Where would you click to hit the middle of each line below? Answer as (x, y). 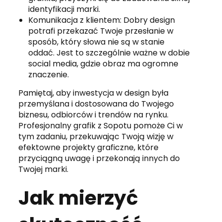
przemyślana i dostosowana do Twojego (96, 104)
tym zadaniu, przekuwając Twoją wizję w (96, 136)
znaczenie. (49, 74)
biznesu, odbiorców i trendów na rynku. (94, 114)
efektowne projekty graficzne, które (89, 147)
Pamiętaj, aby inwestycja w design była (94, 93)
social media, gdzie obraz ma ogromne (104, 63)
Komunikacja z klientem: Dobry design (102, 20)
